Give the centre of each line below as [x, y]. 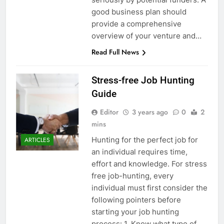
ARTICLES [37, 140]
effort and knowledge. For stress [149, 164]
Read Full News [115, 52]
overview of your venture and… [146, 36]
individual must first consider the [149, 188]
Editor [109, 112]
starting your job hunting [135, 212]
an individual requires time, [139, 152]
